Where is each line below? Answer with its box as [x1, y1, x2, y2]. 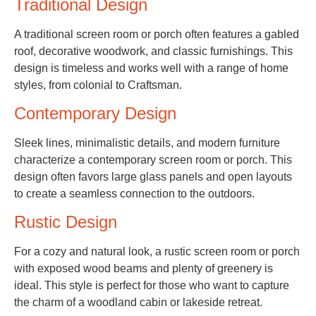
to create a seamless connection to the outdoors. [14, 188, 255, 200]
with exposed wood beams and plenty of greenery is [14, 262, 273, 275]
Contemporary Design [14, 104, 176, 123]
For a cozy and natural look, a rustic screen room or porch [14, 245, 300, 258]
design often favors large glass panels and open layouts [14, 171, 292, 183]
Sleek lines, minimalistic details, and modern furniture [14, 137, 280, 150]
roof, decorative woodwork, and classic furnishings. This [14, 44, 293, 57]
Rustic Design [14, 212, 117, 232]
